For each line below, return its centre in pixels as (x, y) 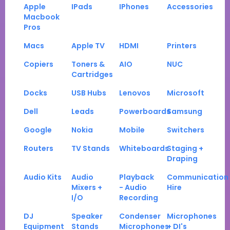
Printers (182, 46)
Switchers (186, 130)
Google (38, 130)
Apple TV (88, 46)
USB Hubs (89, 93)
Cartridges (92, 75)
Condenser (140, 216)
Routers (39, 149)
